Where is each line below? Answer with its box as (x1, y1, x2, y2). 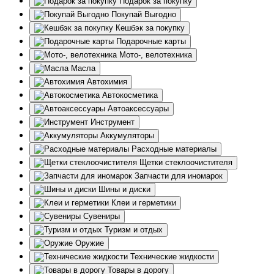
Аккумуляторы (100, 131, 154, 141)
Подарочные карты (116, 37, 186, 46)
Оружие (75, 239, 104, 248)
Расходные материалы (131, 144, 217, 154)
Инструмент (91, 117, 135, 127)
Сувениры (83, 212, 120, 221)
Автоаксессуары (108, 104, 169, 114)
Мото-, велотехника (119, 50, 192, 60)
